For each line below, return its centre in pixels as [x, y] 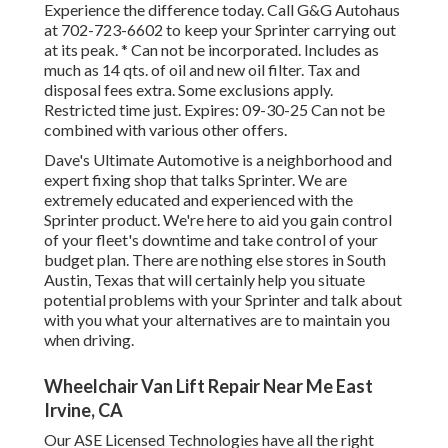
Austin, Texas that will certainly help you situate [204, 280]
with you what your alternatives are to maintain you [217, 320]
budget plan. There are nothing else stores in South [215, 260]
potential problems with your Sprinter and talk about [223, 300]
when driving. [89, 340]
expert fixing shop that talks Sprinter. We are [195, 180]
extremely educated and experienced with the [198, 200]
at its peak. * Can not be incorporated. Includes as [211, 50]
